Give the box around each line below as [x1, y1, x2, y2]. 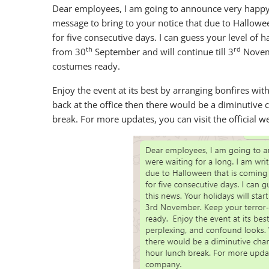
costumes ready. [52, 60, 120, 72]
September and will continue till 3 [92, 46, 234, 58]
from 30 [52, 46, 86, 58]
